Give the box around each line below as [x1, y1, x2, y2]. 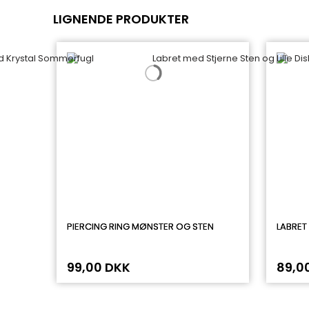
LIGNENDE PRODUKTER [53, 10, 189, 28]
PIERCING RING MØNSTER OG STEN [67, 220, 214, 233]
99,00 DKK [67, 259, 130, 276]
